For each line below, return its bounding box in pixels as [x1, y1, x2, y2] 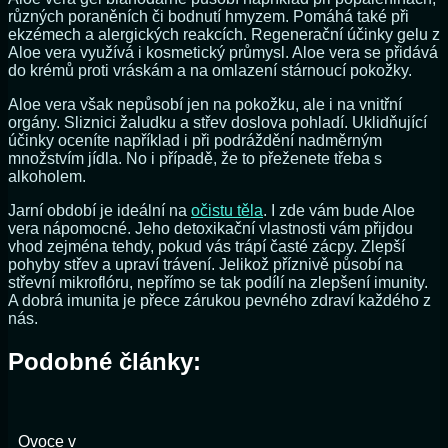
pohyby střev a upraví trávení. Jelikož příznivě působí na [8, 256, 403, 274]
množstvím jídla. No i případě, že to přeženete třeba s [8, 150, 382, 168]
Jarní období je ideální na [8, 202, 191, 220]
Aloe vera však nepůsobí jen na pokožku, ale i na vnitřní [8, 96, 402, 114]
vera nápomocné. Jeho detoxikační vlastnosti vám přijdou [8, 220, 413, 238]
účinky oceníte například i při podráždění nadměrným [8, 132, 382, 150]
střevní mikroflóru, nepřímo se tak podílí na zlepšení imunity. [8, 274, 428, 292]
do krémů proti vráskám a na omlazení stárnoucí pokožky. [8, 62, 412, 80]
